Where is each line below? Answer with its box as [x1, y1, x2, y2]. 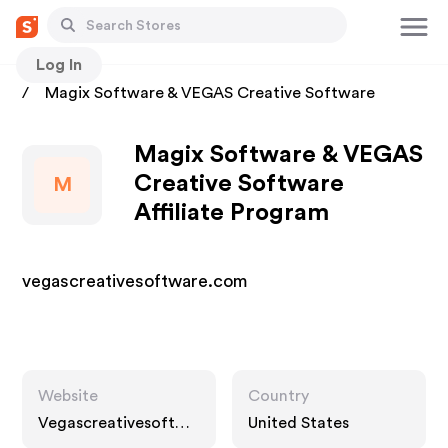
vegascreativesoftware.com [22, 272, 249, 290]
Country [248, 388, 309, 404]
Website [38, 388, 99, 404]
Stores [22, 66, 71, 82]
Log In [36, 56, 82, 73]
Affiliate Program [134, 201, 330, 225]
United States [248, 415, 349, 431]
